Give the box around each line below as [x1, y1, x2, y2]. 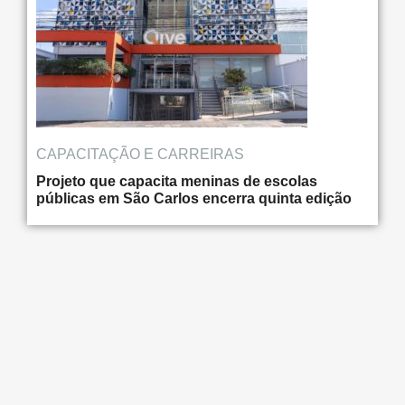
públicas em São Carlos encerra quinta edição [36, 190, 352, 206]
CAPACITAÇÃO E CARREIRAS [36, 146, 244, 162]
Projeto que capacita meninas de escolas [36, 173, 317, 189]
